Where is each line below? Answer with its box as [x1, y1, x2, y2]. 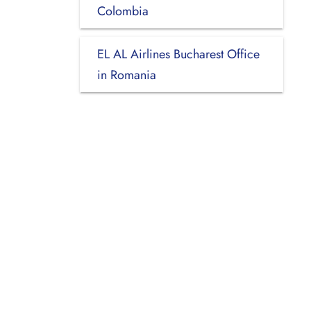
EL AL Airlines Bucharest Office [96, 44, 260, 63]
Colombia [96, 1, 149, 20]
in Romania [96, 65, 156, 84]
